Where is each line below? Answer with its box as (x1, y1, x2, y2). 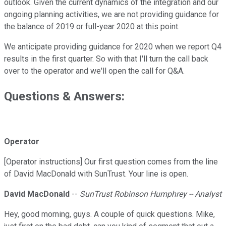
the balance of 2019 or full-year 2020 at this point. (4, 22, 180, 32)
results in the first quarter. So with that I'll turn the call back (4, 54, 208, 64)
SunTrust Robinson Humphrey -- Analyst (80, 189, 221, 199)
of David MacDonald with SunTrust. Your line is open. (4, 169, 188, 179)
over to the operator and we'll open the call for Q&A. (4, 66, 185, 76)
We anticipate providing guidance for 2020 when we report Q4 (4, 42, 221, 52)
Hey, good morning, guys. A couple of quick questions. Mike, (4, 209, 215, 219)
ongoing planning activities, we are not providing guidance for (4, 10, 219, 20)
